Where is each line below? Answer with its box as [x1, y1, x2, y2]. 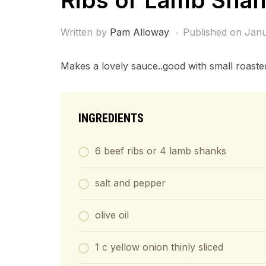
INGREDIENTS [78, 111, 144, 125]
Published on [183, 26, 245, 38]
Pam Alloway [110, 26, 169, 38]
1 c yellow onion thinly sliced [95, 241, 223, 253]
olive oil [95, 209, 129, 221]
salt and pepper [95, 177, 166, 189]
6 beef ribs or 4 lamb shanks [95, 145, 226, 157]
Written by [61, 26, 110, 38]
